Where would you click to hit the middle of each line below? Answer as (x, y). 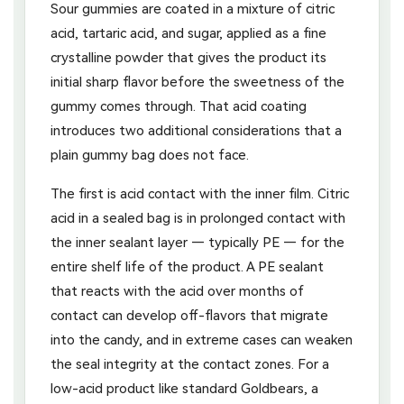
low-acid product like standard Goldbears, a (184, 388)
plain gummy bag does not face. (150, 155)
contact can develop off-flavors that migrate (189, 315)
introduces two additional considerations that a (196, 130)
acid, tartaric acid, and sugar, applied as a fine (188, 33)
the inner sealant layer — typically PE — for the (197, 242)
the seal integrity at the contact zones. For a (190, 364)
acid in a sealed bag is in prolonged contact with (198, 218)
